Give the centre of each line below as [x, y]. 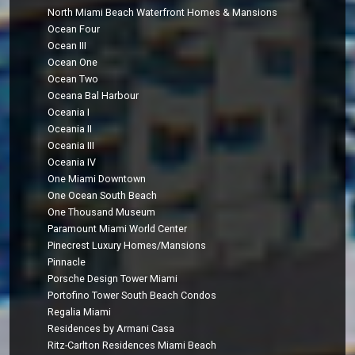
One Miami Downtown [97, 179]
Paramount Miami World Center [118, 229]
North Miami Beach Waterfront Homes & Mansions [163, 13]
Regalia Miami [80, 312]
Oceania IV [72, 162]
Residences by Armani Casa [111, 329]
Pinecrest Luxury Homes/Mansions [127, 246]
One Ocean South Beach [103, 196]
